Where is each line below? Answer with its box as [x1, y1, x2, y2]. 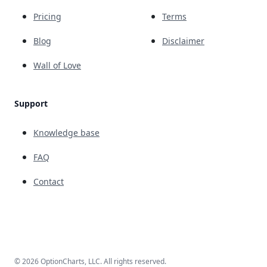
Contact [33, 175, 64, 187]
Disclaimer [162, 35, 204, 46]
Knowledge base [33, 126, 100, 138]
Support [14, 97, 48, 109]
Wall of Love [33, 59, 81, 71]
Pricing [33, 10, 61, 22]
